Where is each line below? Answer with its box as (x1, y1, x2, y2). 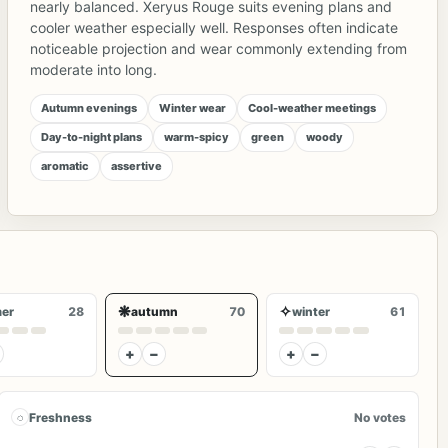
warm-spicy (164, 129, 230, 144)
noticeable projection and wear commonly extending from (30, 39, 408, 57)
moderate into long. (30, 60, 158, 78)
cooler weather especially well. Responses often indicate (30, 18, 399, 36)
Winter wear (159, 100, 227, 115)
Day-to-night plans (41, 129, 143, 144)
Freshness (29, 409, 93, 425)
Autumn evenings (41, 100, 138, 115)
